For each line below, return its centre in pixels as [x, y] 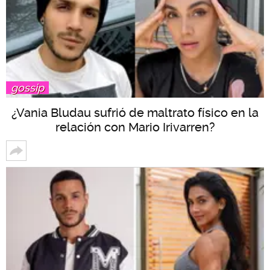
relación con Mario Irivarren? [135, 127]
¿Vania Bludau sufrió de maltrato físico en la [135, 113]
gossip [27, 88]
